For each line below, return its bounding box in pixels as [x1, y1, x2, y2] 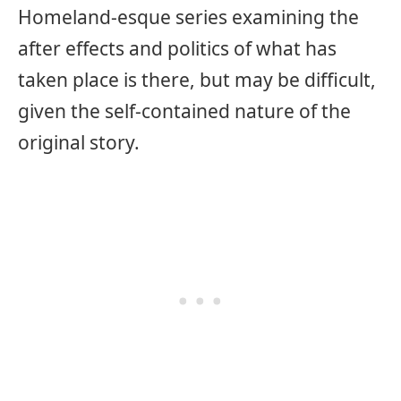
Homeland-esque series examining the [18, 4, 359, 30]
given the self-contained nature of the [18, 98, 351, 124]
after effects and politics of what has [18, 36, 337, 62]
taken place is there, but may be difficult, [18, 67, 376, 93]
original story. [18, 130, 140, 156]
